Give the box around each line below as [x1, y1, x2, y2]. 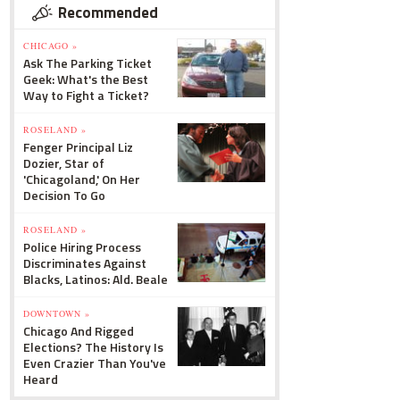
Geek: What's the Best [23, 70, 148, 88]
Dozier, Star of [23, 154, 104, 172]
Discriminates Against [23, 254, 146, 272]
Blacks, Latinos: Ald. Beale [23, 270, 168, 288]
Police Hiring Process [23, 237, 141, 256]
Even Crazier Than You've [23, 354, 166, 372]
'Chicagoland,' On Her [23, 170, 140, 188]
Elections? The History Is [23, 337, 163, 356]
